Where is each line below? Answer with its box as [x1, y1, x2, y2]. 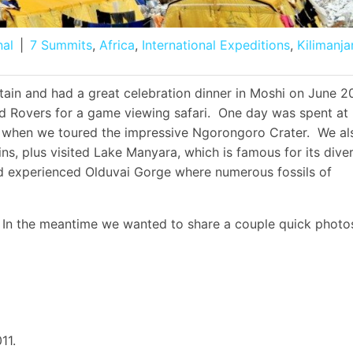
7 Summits [30, 37, 92, 54]
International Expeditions [142, 37, 290, 54]
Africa [99, 37, 135, 54]
